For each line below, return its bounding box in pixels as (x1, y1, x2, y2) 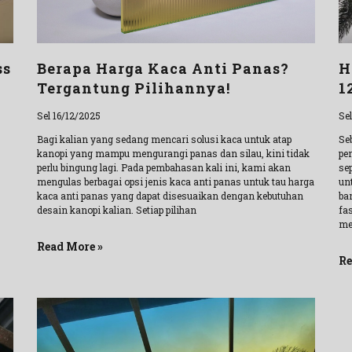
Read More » (37, 239, 104, 255)
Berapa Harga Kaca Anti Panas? (37, 59, 290, 79)
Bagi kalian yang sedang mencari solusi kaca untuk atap (37, 133, 292, 146)
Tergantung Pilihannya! (37, 79, 231, 98)
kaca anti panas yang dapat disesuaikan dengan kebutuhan (37, 189, 304, 203)
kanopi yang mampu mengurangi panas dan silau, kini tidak (37, 147, 310, 160)
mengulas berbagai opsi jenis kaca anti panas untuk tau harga (37, 175, 315, 189)
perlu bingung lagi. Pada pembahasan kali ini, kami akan (37, 161, 291, 174)
